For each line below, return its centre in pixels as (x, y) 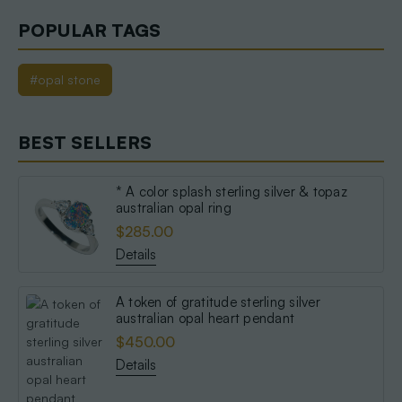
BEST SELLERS (84, 143)
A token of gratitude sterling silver (218, 302)
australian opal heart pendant (205, 319)
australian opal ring (173, 208)
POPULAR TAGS (89, 31)
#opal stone (65, 80)
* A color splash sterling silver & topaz (214, 192)
